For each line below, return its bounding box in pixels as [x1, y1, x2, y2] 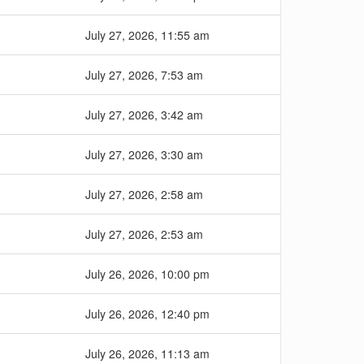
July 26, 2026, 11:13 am [85, 345, 210, 362]
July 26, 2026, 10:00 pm [85, 266, 210, 282]
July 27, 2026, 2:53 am [85, 226, 203, 242]
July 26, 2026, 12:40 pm [85, 305, 210, 322]
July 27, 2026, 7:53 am [85, 67, 203, 83]
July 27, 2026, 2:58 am [85, 186, 203, 202]
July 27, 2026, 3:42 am [85, 106, 203, 123]
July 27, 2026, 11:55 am [85, 27, 210, 43]
